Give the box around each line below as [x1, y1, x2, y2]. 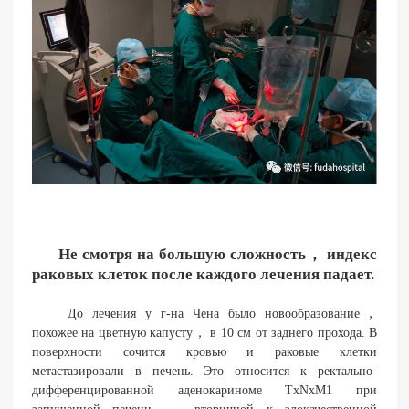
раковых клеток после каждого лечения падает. [31, 265, 374, 283]
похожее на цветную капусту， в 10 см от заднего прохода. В [31, 325, 378, 340]
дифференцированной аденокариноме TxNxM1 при [31, 383, 378, 397]
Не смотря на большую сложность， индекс [58, 245, 378, 263]
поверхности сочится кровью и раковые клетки [31, 344, 378, 359]
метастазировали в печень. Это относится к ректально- [31, 363, 378, 378]
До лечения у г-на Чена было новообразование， [31, 306, 378, 320]
